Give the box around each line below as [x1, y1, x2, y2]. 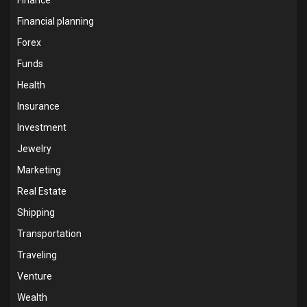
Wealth [17, 291, 47, 303]
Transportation [17, 228, 82, 239]
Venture [17, 270, 52, 282]
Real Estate [17, 185, 66, 197]
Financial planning [17, 15, 94, 27]
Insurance [17, 100, 60, 112]
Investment [17, 121, 66, 133]
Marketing [17, 164, 61, 175]
